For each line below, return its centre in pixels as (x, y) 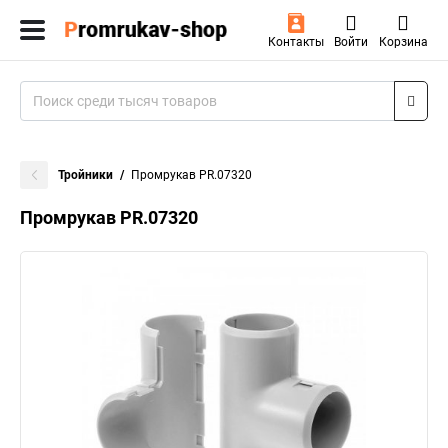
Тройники (85, 175)
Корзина (403, 42)
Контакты (295, 42)
